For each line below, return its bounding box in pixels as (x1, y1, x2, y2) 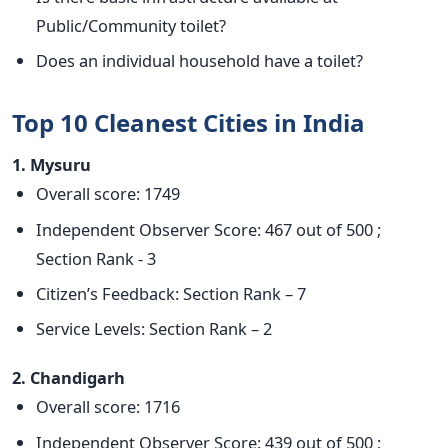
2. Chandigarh (12, 366, 125, 390)
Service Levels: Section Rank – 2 (36, 317, 272, 341)
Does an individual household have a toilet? (36, 49, 363, 73)
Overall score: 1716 (36, 395, 180, 419)
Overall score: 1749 (36, 182, 180, 206)
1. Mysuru (12, 153, 91, 177)
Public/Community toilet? (36, 13, 226, 37)
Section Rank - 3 (36, 246, 156, 270)
